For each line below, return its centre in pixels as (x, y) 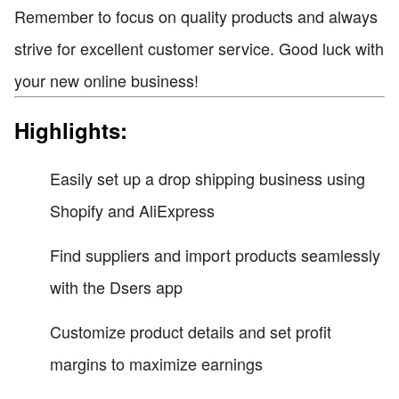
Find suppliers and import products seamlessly (215, 254)
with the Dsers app (116, 286)
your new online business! (106, 80)
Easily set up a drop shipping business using (208, 178)
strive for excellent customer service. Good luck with (199, 48)
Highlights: (71, 130)
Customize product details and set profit (191, 331)
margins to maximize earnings (156, 363)
